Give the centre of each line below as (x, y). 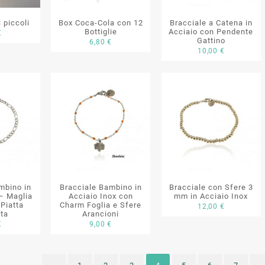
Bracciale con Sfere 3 (211, 188)
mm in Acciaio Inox (211, 196)
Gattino (211, 41)
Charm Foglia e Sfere (101, 205)
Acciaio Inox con (101, 196)
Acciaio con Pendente (211, 32)
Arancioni (101, 214)
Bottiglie (101, 32)
